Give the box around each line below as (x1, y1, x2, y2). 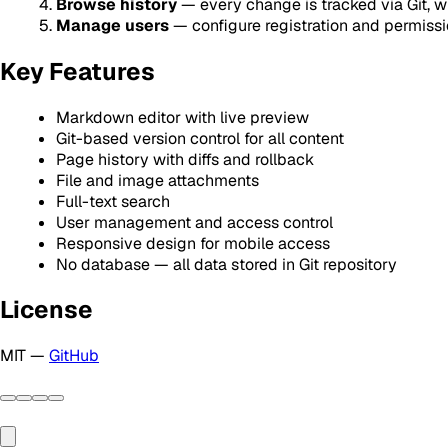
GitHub (49, 345, 99, 367)
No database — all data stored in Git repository (56, 253, 397, 275)
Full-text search (56, 190, 170, 212)
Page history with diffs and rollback (56, 148, 314, 170)
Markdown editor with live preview (56, 106, 309, 128)
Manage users (56, 14, 169, 36)
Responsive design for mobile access (56, 232, 330, 254)
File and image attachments (56, 169, 259, 191)
